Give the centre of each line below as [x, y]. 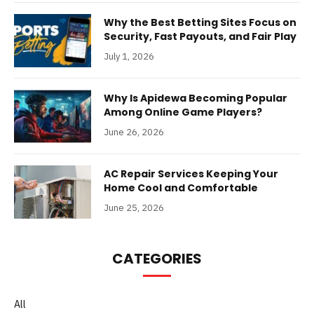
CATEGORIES [157, 258]
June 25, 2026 [134, 207]
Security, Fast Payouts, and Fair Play [200, 36]
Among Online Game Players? [183, 112]
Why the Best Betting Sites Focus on [200, 22]
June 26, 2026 [134, 132]
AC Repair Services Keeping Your [191, 173]
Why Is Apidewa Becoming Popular [196, 98]
